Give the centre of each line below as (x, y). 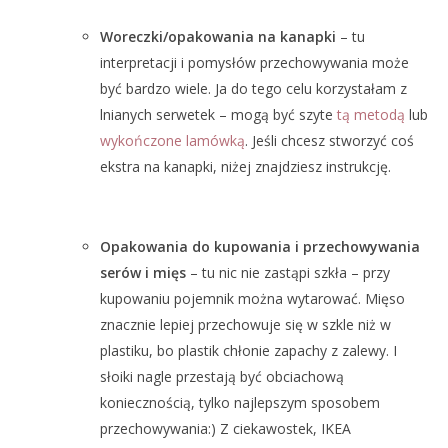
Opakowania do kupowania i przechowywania (260, 247)
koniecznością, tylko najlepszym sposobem (240, 403)
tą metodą (371, 114)
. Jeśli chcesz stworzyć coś (329, 140)
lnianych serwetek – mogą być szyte (218, 114)
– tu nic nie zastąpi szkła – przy (288, 273)
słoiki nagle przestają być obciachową (222, 377)
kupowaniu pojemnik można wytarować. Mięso (252, 299)
